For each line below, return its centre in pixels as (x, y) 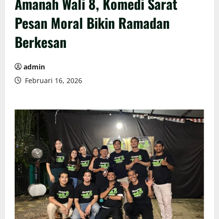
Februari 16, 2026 (53, 80)
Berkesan (41, 42)
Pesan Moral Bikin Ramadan (92, 23)
